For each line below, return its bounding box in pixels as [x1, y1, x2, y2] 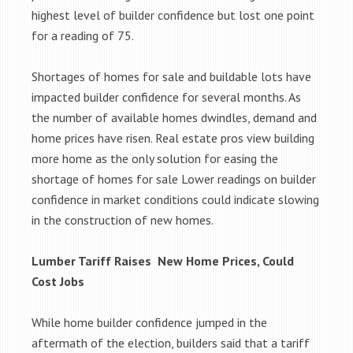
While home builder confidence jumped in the [32, 314, 267, 330]
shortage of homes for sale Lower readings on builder [32, 171, 316, 187]
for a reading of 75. [32, 28, 134, 43]
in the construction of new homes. [32, 212, 214, 228]
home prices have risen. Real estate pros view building [32, 130, 314, 146]
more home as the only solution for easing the [32, 150, 278, 166]
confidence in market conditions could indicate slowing [32, 191, 319, 207]
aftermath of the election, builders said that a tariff [32, 335, 310, 351]
